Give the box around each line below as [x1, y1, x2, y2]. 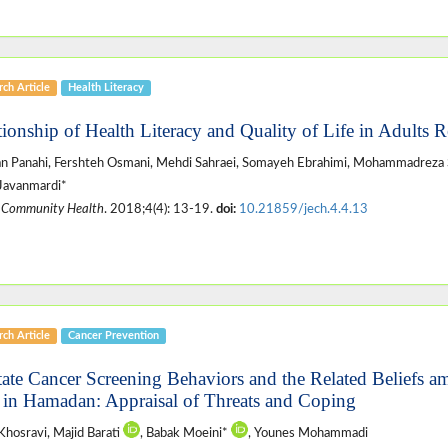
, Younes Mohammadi [247, 426, 368, 439]
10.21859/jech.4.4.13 [238, 202, 368, 215]
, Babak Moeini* [139, 426, 231, 439]
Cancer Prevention [67, 329, 159, 341]
